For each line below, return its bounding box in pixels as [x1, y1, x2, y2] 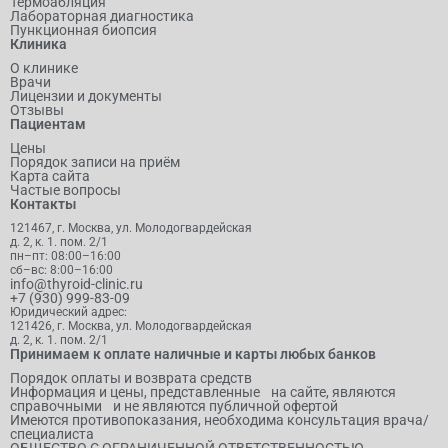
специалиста [10, 426, 94, 443]
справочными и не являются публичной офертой [10, 398, 338, 415]
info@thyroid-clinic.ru [10, 276, 143, 293]
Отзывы [10, 102, 64, 119]
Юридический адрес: [10, 305, 127, 320]
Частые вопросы [10, 182, 121, 199]
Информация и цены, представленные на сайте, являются [10, 384, 396, 401]
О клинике [10, 60, 78, 77]
